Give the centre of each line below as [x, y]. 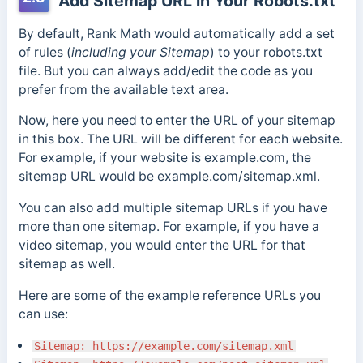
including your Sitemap [140, 52]
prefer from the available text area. [123, 89]
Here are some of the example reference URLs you [169, 295]
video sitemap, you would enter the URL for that [162, 246]
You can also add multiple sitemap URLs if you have [173, 208]
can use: [43, 314]
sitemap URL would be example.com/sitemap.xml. [171, 177]
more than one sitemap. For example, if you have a [169, 227]
